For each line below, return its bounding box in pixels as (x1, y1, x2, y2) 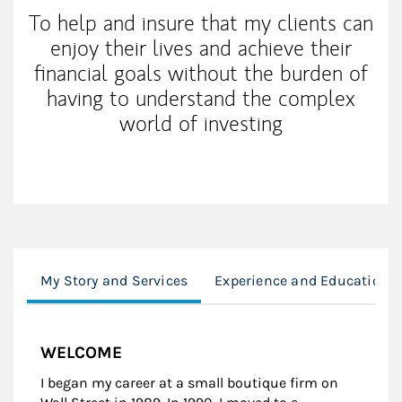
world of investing (119, 109, 283, 137)
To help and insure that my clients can (29, 8, 373, 37)
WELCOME (40, 342, 122, 363)
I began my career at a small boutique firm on (40, 373, 338, 391)
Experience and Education (214, 271, 389, 289)
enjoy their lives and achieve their (50, 33, 352, 62)
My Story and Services (40, 271, 188, 289)
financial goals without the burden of (34, 58, 368, 87)
